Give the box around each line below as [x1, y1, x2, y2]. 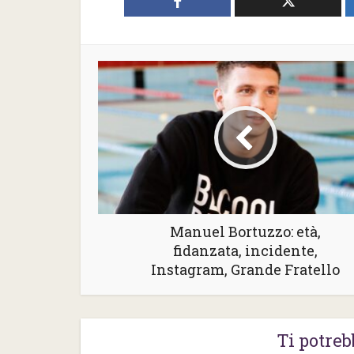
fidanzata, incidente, [173, 241, 318, 261]
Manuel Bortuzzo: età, [170, 222, 321, 242]
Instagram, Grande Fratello [151, 260, 340, 280]
